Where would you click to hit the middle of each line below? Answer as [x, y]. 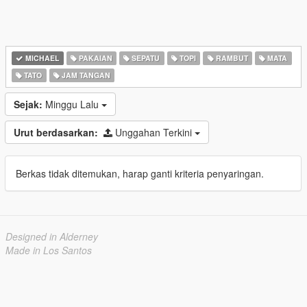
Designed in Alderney [52, 236]
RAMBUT [231, 58]
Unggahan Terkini [155, 132]
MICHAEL [41, 58]
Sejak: [28, 104]
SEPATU [145, 58]
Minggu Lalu [73, 104]
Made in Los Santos [49, 250]
